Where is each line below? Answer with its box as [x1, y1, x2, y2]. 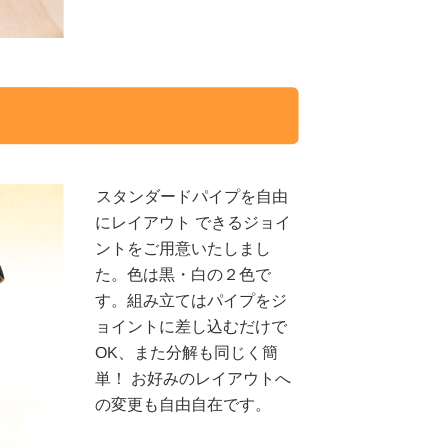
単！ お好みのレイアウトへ [95, 369, 292, 387]
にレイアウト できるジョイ [95, 213, 292, 231]
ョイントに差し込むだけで [95, 317, 288, 335]
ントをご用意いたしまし [95, 239, 272, 257]
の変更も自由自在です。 [95, 395, 272, 413]
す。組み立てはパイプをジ [95, 291, 288, 309]
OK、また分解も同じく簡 [95, 343, 279, 361]
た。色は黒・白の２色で [95, 265, 272, 283]
